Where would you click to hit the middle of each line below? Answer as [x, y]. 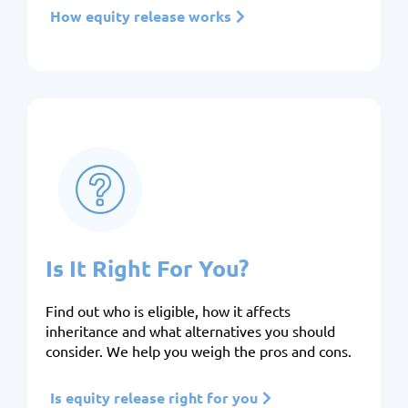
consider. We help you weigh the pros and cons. [199, 351]
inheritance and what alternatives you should [190, 331]
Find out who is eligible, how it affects [168, 311]
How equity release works [141, 16]
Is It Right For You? [147, 268]
